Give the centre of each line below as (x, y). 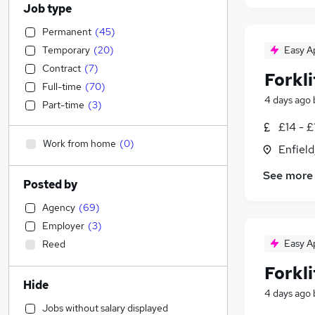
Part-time (63, 105)
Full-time (62, 86)
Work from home (79, 143)
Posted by (50, 185)
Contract (62, 68)
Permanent (67, 32)
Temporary (66, 50)
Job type (47, 9)
